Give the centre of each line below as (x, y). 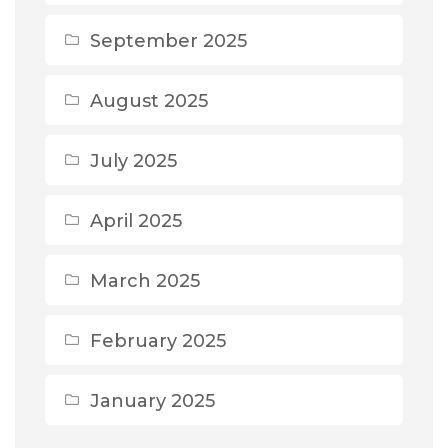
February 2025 (158, 341)
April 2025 (136, 221)
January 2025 (152, 401)
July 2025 (133, 161)
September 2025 (168, 41)
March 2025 (145, 281)
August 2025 (149, 101)
